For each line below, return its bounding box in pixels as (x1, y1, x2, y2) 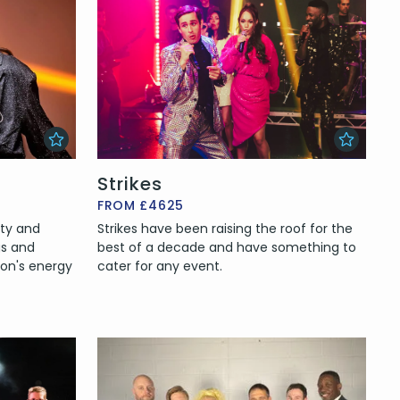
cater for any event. (96, 256, 222, 275)
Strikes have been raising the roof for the (96, 219, 353, 237)
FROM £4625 (96, 196, 184, 214)
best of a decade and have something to (96, 237, 356, 256)
